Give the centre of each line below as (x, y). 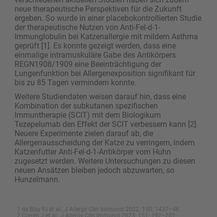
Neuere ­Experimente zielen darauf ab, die (84, 134)
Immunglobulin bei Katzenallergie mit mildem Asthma (106, 37)
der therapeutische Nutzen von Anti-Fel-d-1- (87, 28)
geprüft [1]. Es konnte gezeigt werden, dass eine (95, 46)
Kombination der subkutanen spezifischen (86, 106)
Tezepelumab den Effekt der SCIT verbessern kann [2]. (106, 124)
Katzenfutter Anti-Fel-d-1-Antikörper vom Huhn (93, 152)
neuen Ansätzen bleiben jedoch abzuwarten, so (94, 170)
